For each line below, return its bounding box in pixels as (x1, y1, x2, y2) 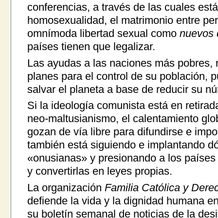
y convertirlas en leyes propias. (27, 165, 172, 178)
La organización (27, 181, 105, 194)
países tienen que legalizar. (27, 40, 155, 53)
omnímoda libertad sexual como (27, 27, 180, 40)
